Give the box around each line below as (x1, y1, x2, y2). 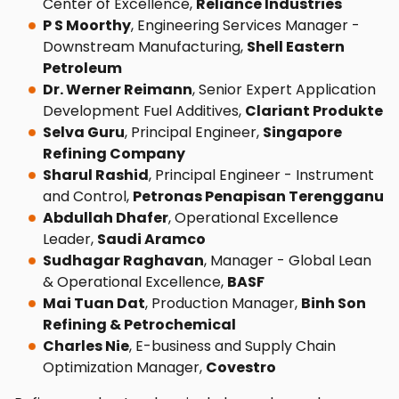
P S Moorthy (43, 15, 131, 36)
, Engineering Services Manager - (131, 15, 360, 36)
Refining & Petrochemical (43, 314, 236, 335)
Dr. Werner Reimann (43, 79, 192, 100)
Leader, (43, 229, 97, 249)
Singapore (263, 122, 342, 142)
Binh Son (301, 293, 366, 313)
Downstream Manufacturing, (43, 37, 247, 57)
